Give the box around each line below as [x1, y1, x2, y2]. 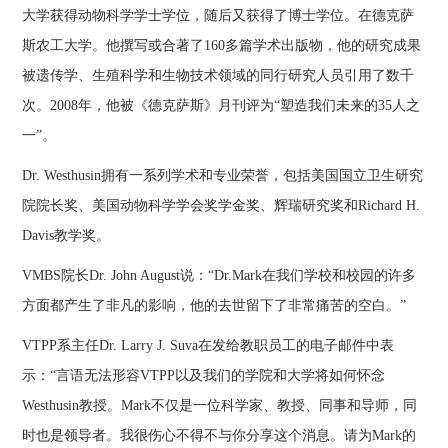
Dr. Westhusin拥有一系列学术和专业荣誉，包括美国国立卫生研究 [22, 168, 424, 184]
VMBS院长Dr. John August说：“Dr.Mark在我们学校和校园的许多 [22, 268, 417, 284]
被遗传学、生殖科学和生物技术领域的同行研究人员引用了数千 [22, 68, 415, 84]
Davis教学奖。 [22, 228, 111, 244]
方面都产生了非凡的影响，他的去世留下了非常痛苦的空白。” [22, 298, 407, 314]
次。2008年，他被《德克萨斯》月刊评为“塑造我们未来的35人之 [22, 98, 421, 114]
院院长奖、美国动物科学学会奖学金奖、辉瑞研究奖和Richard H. [22, 198, 421, 214]
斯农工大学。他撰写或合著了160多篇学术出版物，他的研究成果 [22, 38, 422, 54]
